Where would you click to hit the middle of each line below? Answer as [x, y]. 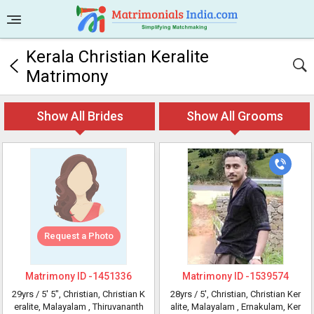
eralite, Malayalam [51, 307]
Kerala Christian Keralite [117, 57]
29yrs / [27, 294]
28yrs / [185, 294]
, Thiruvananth [116, 307]
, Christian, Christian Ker [254, 294]
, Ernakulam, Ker [269, 307]
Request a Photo [78, 236]
